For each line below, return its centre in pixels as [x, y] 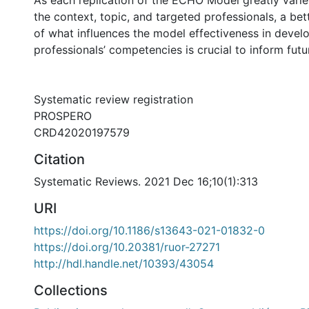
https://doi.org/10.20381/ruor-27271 [127, 247]
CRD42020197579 [82, 132]
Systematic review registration [113, 99]
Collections [71, 290]
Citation [59, 159]
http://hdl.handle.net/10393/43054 [124, 263]
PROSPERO [63, 116]
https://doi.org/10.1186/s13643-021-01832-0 [149, 230]
